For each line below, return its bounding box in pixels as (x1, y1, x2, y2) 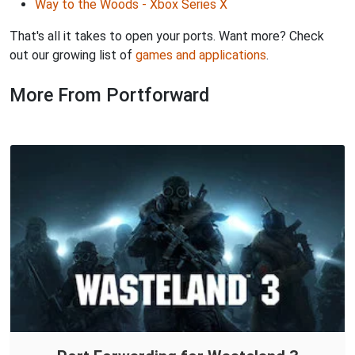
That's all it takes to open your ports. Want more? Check (10, 28, 324, 44)
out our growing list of (10, 47, 136, 63)
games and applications (136, 47, 266, 63)
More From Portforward (10, 83, 209, 106)
